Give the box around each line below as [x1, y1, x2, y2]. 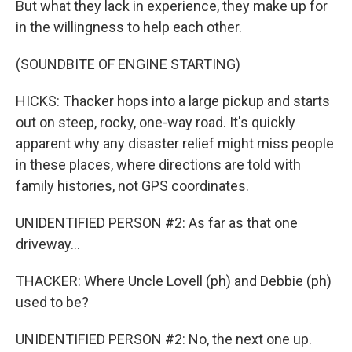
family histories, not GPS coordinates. [16, 178, 249, 194]
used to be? [16, 294, 89, 310]
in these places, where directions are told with [16, 156, 301, 173]
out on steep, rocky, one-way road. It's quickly [16, 114, 295, 130]
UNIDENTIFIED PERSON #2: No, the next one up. [16, 331, 312, 347]
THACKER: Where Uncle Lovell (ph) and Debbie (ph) [16, 273, 332, 289]
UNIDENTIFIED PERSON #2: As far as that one [16, 214, 298, 231]
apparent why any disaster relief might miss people [16, 135, 334, 152]
